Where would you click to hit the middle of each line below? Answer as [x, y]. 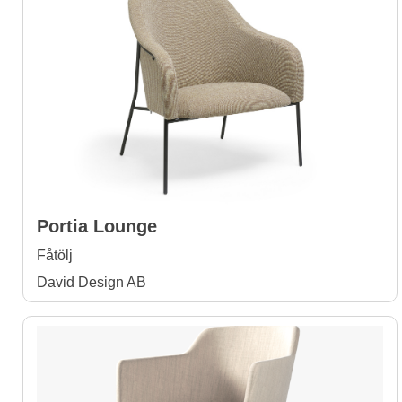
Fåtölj [55, 255]
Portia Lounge [97, 226]
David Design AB [92, 282]
